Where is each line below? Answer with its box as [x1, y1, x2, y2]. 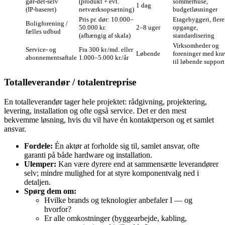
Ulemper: [24, 159, 56, 168]
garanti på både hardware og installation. [24, 150, 152, 159]
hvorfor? [44, 204, 71, 213]
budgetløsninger [173, 6, 217, 14]
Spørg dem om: [24, 186, 76, 195]
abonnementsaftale [26, 54, 77, 62]
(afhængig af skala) [79, 32, 131, 40]
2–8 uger [136, 24, 160, 32]
